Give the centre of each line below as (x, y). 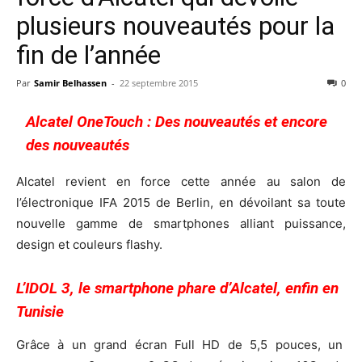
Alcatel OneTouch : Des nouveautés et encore (177, 121)
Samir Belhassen (70, 82)
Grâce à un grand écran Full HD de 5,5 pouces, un (181, 344)
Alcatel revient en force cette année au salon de (181, 181)
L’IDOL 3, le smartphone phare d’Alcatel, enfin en (177, 288)
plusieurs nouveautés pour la (175, 25)
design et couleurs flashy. (89, 244)
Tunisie (40, 311)
